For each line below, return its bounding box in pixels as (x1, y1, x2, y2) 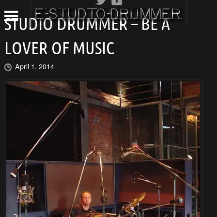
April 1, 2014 (15, 61, 54, 71)
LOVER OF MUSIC (4, 38, 114, 58)
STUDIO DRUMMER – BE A (4, 14, 170, 33)
